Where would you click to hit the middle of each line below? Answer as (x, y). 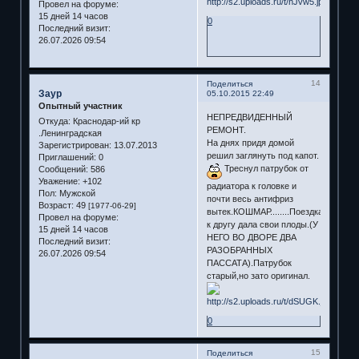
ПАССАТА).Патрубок (249, 262)
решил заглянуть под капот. (262, 155)
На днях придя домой (250, 142)
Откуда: (54, 121)
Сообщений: (63, 169)
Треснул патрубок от (265, 168)
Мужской (76, 194)
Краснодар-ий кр (105, 121)
